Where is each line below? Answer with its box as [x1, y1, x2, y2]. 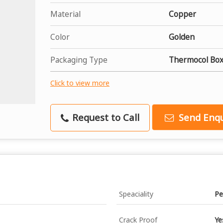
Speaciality [119, 189, 153, 199]
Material [50, 8, 81, 19]
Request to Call [70, 111, 139, 123]
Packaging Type [50, 54, 108, 65]
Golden [169, 31, 195, 42]
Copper [169, 8, 196, 19]
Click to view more [50, 78, 110, 88]
